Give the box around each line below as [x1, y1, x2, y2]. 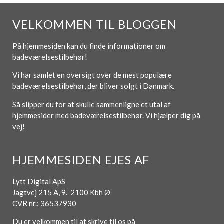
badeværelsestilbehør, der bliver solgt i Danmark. [12, 81, 176, 91]
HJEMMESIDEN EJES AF [12, 152, 150, 167]
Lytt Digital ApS [12, 176, 65, 186]
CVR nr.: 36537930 [12, 198, 76, 208]
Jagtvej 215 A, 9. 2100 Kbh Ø [12, 187, 110, 197]
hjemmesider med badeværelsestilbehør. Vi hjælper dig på [12, 110, 200, 120]
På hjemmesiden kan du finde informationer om [12, 41, 165, 50]
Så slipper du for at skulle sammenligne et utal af [12, 99, 171, 109]
